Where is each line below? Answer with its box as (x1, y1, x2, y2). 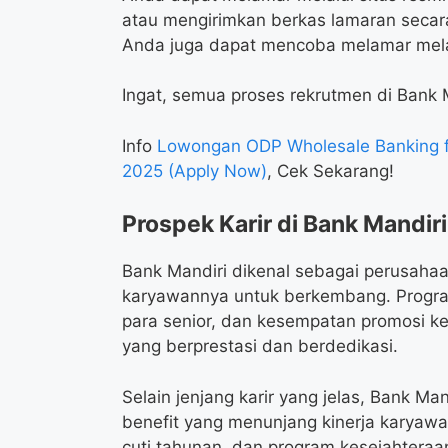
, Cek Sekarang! (267, 160, 394, 181)
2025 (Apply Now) (122, 160, 267, 181)
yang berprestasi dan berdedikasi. (122, 336, 398, 357)
